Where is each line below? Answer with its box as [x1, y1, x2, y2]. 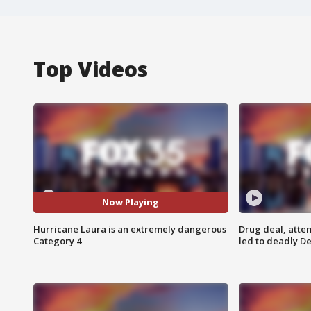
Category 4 [33, 234, 81, 247]
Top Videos [33, 54, 148, 83]
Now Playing [102, 196, 160, 209]
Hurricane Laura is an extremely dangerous [33, 222, 226, 235]
